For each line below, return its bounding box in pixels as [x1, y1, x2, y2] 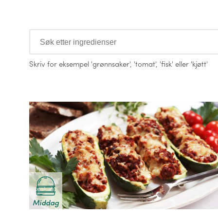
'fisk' [160, 58, 173, 70]
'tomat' [134, 58, 156, 70]
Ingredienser [29, 27, 89, 42]
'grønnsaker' [91, 58, 130, 70]
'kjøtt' [191, 58, 208, 70]
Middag [33, 197, 59, 208]
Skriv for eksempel [29, 58, 91, 70]
